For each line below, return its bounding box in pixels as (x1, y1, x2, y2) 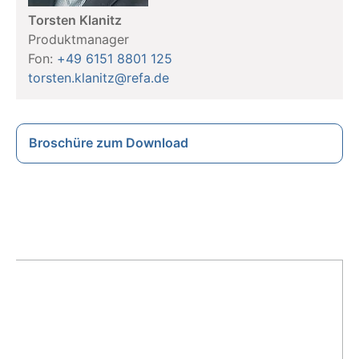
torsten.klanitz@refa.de (28, 69, 169, 86)
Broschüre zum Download (29, 134, 188, 151)
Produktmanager (28, 30, 129, 47)
